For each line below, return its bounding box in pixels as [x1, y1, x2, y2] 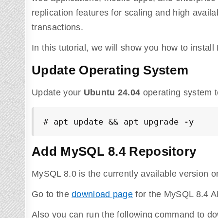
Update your [32, 88, 84, 98]
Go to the [32, 189, 72, 200]
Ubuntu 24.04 [83, 88, 141, 98]
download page [72, 189, 133, 200]
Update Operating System [32, 62, 189, 77]
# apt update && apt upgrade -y [43, 117, 194, 127]
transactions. [32, 22, 84, 32]
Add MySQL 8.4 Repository [32, 144, 197, 159]
